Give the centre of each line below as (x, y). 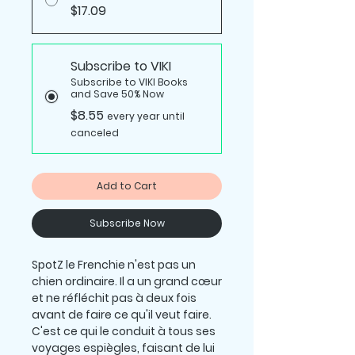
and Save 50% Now (117, 94)
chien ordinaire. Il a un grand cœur (127, 282)
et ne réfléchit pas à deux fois (114, 298)
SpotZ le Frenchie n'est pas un (114, 265)
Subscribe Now (127, 223)
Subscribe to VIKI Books (129, 82)
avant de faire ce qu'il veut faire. (122, 315)
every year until (146, 116)
